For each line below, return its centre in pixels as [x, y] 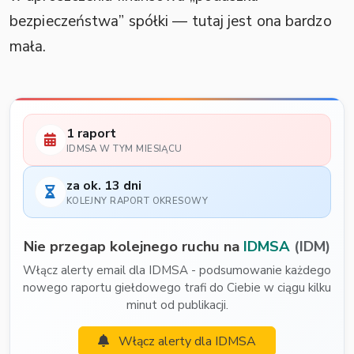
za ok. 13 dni [104, 185]
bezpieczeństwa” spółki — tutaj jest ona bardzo [171, 21]
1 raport [91, 133]
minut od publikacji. [177, 305]
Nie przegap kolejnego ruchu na [134, 246]
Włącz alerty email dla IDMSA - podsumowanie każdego [177, 270]
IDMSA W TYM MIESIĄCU [124, 149]
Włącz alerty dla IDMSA [186, 341]
